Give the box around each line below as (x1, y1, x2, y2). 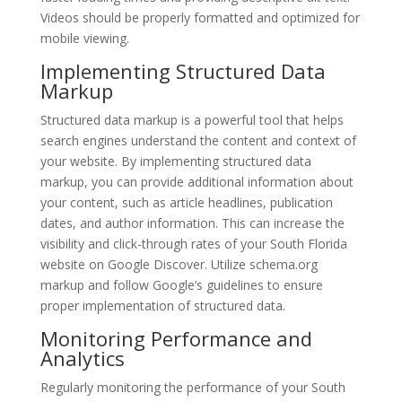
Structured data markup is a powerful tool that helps (39, 110, 344, 128)
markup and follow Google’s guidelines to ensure (39, 275, 323, 293)
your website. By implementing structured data (39, 152, 311, 170)
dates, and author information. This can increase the (39, 214, 345, 232)
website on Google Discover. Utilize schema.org (39, 255, 318, 273)
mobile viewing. (39, 29, 129, 47)
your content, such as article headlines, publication (39, 193, 333, 211)
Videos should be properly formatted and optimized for (39, 8, 360, 26)
